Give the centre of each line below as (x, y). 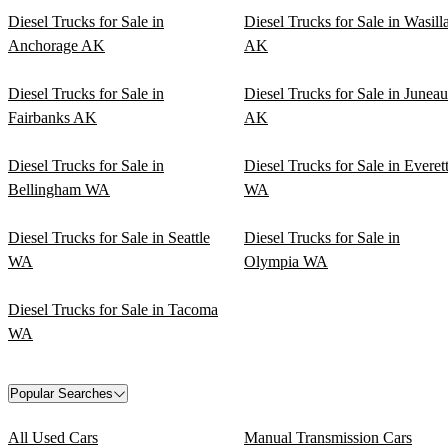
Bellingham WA (59, 190)
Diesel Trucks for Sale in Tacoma (113, 310)
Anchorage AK (56, 46)
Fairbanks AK (52, 118)
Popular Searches (61, 394)
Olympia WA (286, 262)
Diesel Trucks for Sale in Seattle (109, 238)
